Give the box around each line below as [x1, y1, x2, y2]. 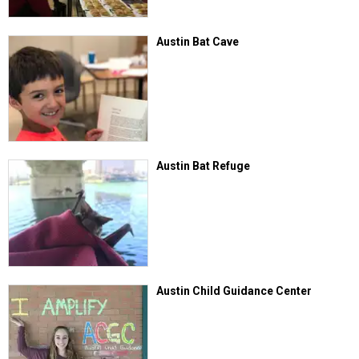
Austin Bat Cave [156, 34, 240, 48]
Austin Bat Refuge [156, 159, 251, 173]
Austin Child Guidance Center [156, 284, 313, 297]
